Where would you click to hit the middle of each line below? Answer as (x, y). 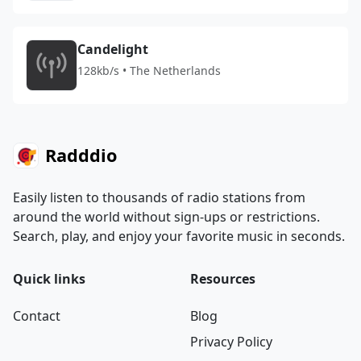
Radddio (81, 155)
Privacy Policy (231, 342)
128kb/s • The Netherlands (149, 71)
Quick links (49, 279)
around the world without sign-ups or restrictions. (166, 217)
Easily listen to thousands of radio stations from (159, 197)
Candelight (113, 49)
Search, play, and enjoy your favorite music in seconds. (179, 236)
